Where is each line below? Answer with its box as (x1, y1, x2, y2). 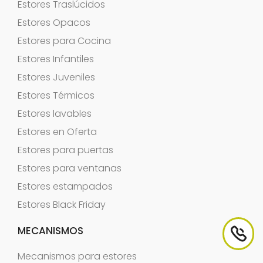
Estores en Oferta (18, 124, 97, 139)
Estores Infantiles (18, 52, 94, 66)
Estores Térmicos (18, 88, 95, 102)
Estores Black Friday (18, 197, 106, 211)
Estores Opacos (18, 15, 90, 29)
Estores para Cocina (18, 33, 111, 48)
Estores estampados (18, 179, 113, 193)
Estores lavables (18, 106, 92, 120)
